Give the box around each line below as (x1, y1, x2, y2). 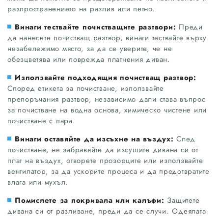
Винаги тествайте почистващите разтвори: (15, 21, 179, 32)
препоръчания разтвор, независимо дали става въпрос (7, 93, 206, 105)
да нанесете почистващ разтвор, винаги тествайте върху (7, 32, 207, 43)
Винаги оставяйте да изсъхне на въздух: (15, 133, 174, 144)
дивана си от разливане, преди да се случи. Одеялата (7, 205, 206, 217)
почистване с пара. (7, 115, 76, 126)
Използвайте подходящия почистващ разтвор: (15, 72, 196, 83)
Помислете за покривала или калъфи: (15, 194, 165, 206)
